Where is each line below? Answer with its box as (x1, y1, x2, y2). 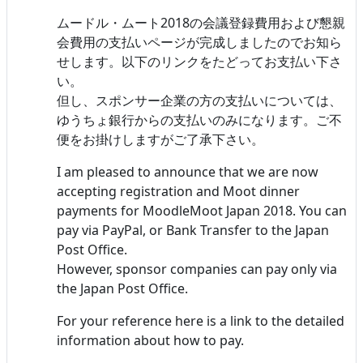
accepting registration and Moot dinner (57, 181, 300, 200)
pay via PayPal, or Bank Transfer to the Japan (57, 220, 329, 239)
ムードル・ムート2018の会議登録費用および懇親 (57, 13, 345, 32)
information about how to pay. (57, 331, 244, 349)
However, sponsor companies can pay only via (57, 259, 337, 278)
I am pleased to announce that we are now (57, 162, 318, 181)
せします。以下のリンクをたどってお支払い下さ (57, 52, 342, 70)
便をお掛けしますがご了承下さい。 (57, 130, 264, 148)
